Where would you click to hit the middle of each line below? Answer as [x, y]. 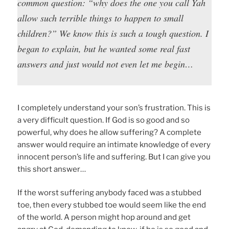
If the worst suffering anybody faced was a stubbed [110, 193]
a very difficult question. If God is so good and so [104, 120]
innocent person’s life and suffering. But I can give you [114, 157]
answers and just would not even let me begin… [106, 64]
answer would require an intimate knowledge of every [114, 144]
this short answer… [52, 169]
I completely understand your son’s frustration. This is [114, 108]
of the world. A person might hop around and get [104, 217]
